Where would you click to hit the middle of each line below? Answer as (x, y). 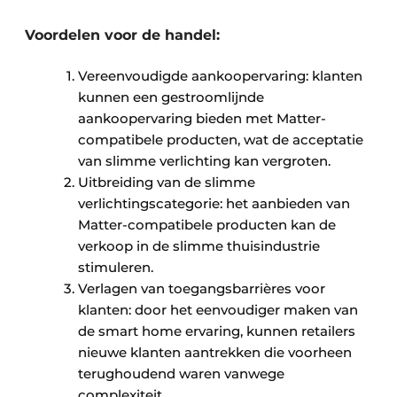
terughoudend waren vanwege (181, 373)
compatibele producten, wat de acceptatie (221, 139)
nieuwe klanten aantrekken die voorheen (215, 352)
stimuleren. (116, 267)
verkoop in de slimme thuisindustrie (199, 245)
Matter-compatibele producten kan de (207, 224)
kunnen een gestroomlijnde (171, 97)
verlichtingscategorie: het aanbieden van (214, 203)
